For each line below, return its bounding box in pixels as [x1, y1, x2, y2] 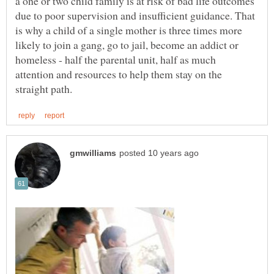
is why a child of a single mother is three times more [15, 22, 242, 37]
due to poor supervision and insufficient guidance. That [15, 7, 255, 23]
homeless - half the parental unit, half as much [15, 51, 216, 67]
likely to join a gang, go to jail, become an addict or [15, 37, 239, 52]
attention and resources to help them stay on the [15, 66, 222, 81]
